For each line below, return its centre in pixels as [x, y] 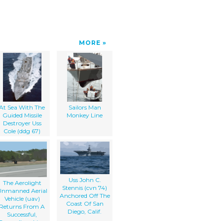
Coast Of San [85, 203]
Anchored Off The [85, 195]
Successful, [22, 214]
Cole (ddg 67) [22, 131]
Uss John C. [85, 180]
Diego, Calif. [85, 211]
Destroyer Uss [22, 123]
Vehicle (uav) [22, 198]
